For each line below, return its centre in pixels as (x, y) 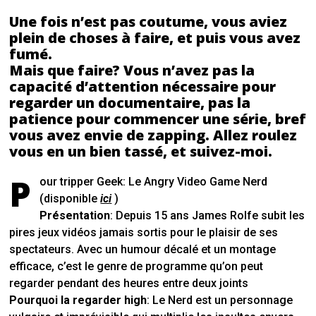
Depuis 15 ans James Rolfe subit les (211, 216)
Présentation (75, 216)
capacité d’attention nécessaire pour (143, 87)
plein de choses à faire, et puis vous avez (155, 38)
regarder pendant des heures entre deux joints (129, 284)
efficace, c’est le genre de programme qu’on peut (136, 267)
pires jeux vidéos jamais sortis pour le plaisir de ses (144, 233)
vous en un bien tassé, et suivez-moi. (141, 152)
